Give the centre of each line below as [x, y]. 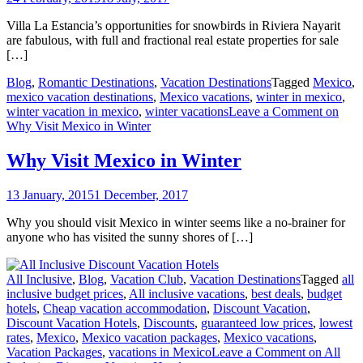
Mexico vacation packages [149, 338]
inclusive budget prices [65, 294]
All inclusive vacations [187, 294]
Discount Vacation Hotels [72, 323]
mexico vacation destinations [80, 97]
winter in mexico [299, 97]
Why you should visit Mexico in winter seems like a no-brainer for [176, 223]
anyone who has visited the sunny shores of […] [130, 237]
